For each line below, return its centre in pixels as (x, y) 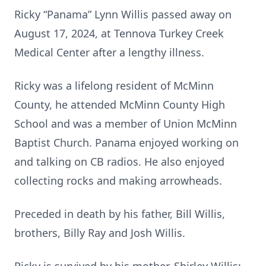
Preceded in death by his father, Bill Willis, (120, 214)
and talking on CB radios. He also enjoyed (119, 161)
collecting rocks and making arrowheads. (118, 180)
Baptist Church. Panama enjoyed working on (126, 142)
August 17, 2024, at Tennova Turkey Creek (119, 33)
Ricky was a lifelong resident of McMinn (114, 85)
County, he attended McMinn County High (120, 104)
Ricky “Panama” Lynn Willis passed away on (123, 14)
